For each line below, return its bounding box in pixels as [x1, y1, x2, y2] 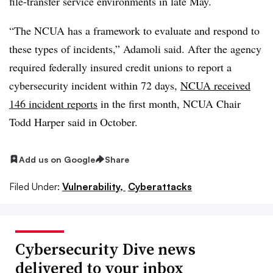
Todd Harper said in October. [9, 114, 138, 129]
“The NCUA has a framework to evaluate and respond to [9, 23, 260, 38]
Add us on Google [19, 154, 95, 165]
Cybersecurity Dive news [15, 238, 196, 261]
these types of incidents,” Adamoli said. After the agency [9, 41, 261, 56]
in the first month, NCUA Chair [97, 96, 241, 111]
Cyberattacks [128, 180, 192, 193]
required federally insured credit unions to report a [9, 59, 232, 74]
